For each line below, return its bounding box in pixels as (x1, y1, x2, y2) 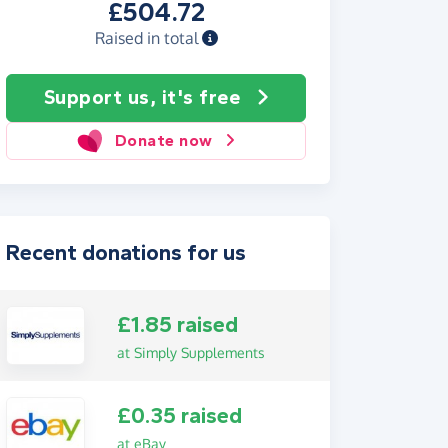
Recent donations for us (6, 240, 246, 266)
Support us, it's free (43, 86, 240, 109)
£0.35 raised (116, 403, 242, 430)
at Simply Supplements (116, 343, 265, 361)
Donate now (114, 131, 213, 150)
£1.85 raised (116, 311, 238, 338)
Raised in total (94, 28, 202, 48)
